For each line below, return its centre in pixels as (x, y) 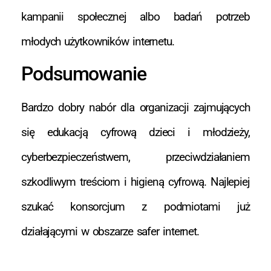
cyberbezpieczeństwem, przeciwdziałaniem (135, 157)
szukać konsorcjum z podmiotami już (135, 207)
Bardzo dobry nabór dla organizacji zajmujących (135, 108)
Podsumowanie (84, 74)
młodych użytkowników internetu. (98, 41)
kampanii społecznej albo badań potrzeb (135, 16)
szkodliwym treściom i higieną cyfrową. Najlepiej (135, 182)
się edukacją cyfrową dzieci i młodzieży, (135, 132)
